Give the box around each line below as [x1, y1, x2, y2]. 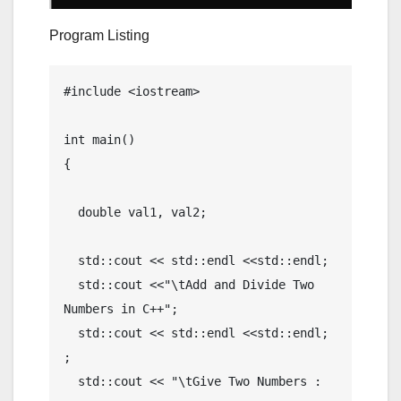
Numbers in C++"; [64, 301, 178, 316]
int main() [64, 132, 135, 147]
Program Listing [49, 27, 149, 43]
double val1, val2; [64, 204, 78, 219]
